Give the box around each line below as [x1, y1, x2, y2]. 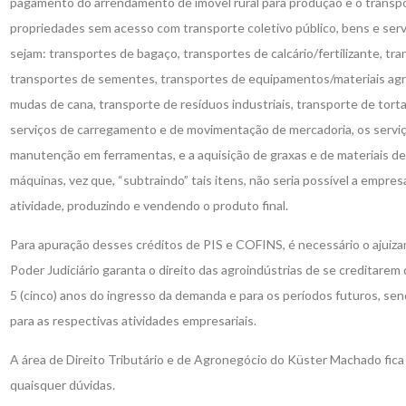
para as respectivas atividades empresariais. [9, 313, 256, 329]
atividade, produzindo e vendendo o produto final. [9, 198, 288, 214]
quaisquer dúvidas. [9, 377, 115, 393]
